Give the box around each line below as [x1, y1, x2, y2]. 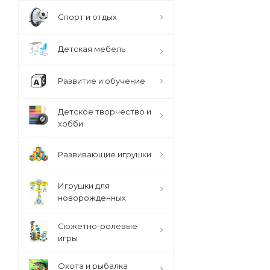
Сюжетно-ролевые [58, 221, 137, 231]
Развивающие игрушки [58, 149, 151, 159]
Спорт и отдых [58, 12, 117, 22]
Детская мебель [58, 44, 125, 54]
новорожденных [58, 193, 126, 202]
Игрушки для [58, 181, 110, 190]
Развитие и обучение [58, 76, 145, 86]
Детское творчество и [58, 107, 151, 116]
